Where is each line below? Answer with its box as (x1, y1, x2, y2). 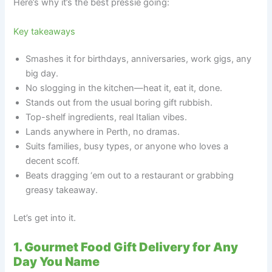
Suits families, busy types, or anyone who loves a (25, 141, 229, 152)
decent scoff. (25, 155, 80, 167)
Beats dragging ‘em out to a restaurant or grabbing (25, 170, 234, 182)
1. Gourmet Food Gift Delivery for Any (13, 239, 239, 254)
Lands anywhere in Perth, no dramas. (25, 126, 180, 138)
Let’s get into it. (13, 212, 76, 224)
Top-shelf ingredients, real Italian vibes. (25, 112, 188, 123)
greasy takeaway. (25, 185, 98, 196)
